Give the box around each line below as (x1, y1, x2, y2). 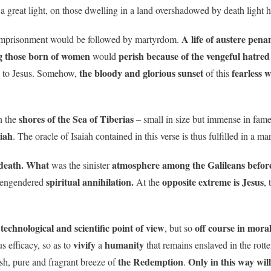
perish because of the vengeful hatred (119, 48, 270, 63)
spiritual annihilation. (46, 174, 134, 189)
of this (203, 66, 232, 79)
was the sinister (49, 158, 112, 171)
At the (134, 175, 160, 188)
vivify (73, 237, 96, 252)
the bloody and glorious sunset (79, 65, 203, 80)
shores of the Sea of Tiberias (16, 111, 134, 126)
